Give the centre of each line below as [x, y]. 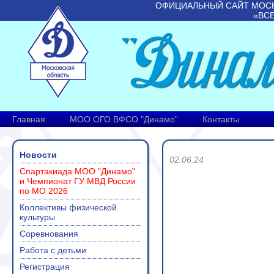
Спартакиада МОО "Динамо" [77, 171]
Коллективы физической [68, 207]
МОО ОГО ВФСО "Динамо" [124, 119]
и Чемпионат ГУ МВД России [78, 181]
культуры [37, 217]
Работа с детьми [53, 250]
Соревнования [49, 234]
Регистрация [45, 267]
